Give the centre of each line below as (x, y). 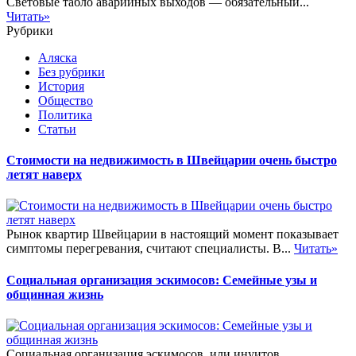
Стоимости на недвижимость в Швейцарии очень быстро (172, 161)
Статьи (57, 129)
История (61, 86)
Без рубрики (72, 72)
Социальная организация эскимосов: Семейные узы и (162, 280)
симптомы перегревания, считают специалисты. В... (150, 249)
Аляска (58, 57)
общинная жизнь (55, 294)
